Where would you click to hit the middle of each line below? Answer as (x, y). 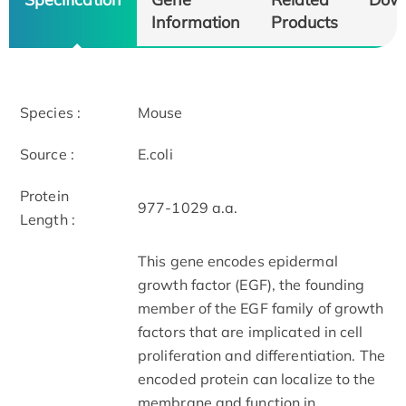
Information (196, 21)
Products (304, 21)
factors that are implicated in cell (251, 331)
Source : (47, 154)
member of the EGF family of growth (261, 308)
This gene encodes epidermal (238, 261)
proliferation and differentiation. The (261, 355)
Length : (48, 219)
